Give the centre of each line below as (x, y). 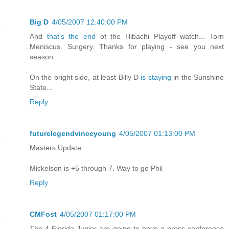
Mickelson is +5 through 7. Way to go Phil (96, 168)
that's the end (71, 37)
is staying (156, 77)
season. (42, 57)
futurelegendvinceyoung (73, 134)
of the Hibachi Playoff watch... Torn (160, 37)
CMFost (43, 214)
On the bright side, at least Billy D (85, 77)
